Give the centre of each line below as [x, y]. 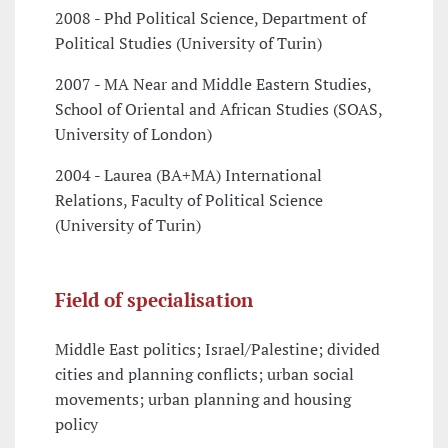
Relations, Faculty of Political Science [189, 200]
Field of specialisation [154, 300]
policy [76, 424]
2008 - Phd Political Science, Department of [210, 18]
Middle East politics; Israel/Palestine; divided [217, 349]
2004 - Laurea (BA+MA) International [188, 175]
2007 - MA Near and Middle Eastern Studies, [213, 84]
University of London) [133, 134]
